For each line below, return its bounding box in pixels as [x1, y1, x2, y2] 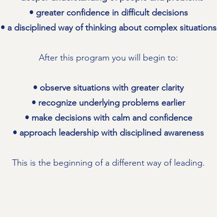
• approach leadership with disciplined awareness [13, 127, 204, 138]
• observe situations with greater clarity [33, 82, 184, 93]
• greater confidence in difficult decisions [29, 7, 188, 18]
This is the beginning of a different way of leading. [12, 157, 205, 168]
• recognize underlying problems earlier [31, 97, 185, 108]
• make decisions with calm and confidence [24, 112, 192, 123]
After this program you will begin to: [38, 52, 178, 63]
